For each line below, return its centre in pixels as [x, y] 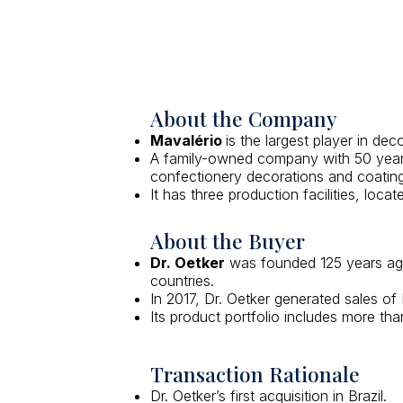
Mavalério [188, 141]
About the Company [244, 118]
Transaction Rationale [255, 373]
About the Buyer [228, 240]
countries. [183, 280]
